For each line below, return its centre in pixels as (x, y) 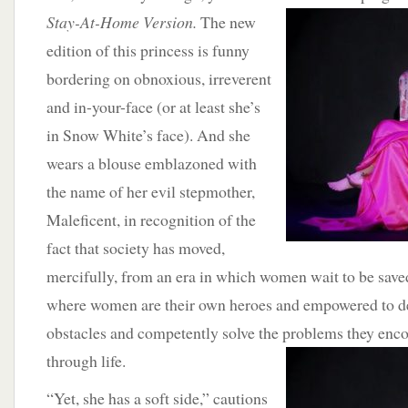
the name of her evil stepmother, (151, 191)
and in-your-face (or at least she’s (153, 107)
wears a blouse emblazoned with (152, 163)
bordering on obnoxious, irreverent (159, 78)
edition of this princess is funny (148, 50)
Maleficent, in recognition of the (151, 219)
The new (228, 22)
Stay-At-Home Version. (122, 22)
